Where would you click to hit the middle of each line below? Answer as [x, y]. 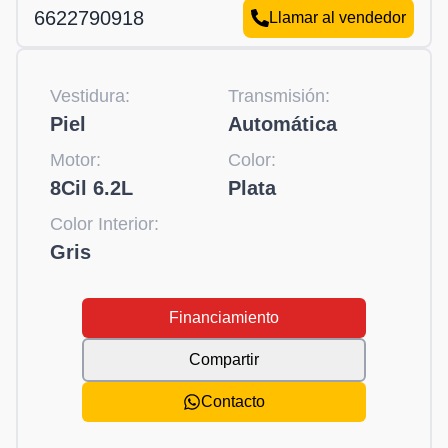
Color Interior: [104, 224]
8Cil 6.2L [91, 188]
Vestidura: [90, 96]
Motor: [75, 160]
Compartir [224, 360]
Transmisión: [279, 96]
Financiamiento [224, 318]
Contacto [233, 402]
